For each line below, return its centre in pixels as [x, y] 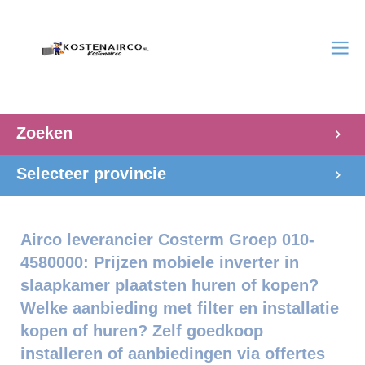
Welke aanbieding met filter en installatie [180, 308]
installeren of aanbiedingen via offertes [173, 354]
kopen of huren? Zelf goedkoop [142, 331]
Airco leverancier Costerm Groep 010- [167, 240]
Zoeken [44, 133]
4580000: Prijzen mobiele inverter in [160, 262]
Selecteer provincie [91, 174]
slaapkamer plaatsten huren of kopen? [169, 285]
